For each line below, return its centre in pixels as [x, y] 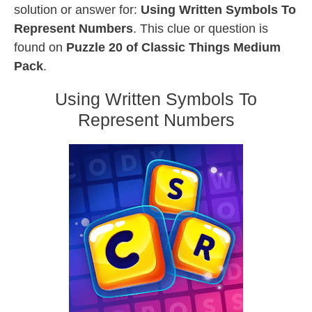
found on [40, 47]
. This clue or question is [201, 29]
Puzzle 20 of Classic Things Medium [173, 47]
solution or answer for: [77, 10]
